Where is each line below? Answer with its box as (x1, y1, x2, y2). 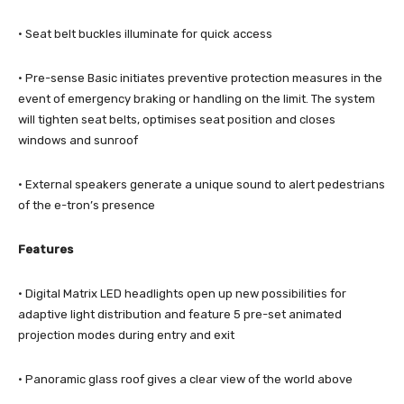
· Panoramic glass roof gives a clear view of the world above (18, 372, 353, 386)
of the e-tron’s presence (18, 197, 155, 212)
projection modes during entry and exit (18, 327, 234, 342)
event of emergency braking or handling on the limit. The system (18, 91, 375, 106)
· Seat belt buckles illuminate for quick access (18, 26, 272, 41)
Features (18, 242, 73, 256)
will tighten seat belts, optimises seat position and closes (18, 112, 335, 126)
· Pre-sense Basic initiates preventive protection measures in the (18, 70, 382, 85)
